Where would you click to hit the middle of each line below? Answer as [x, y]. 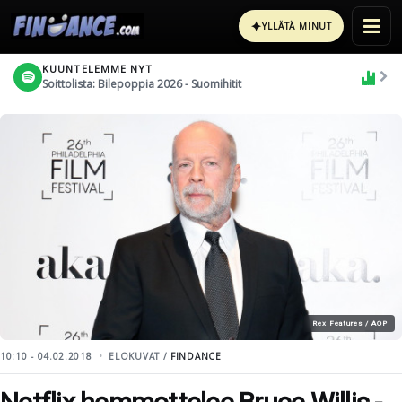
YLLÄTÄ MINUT [297, 26]
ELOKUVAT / [140, 356]
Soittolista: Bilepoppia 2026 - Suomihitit [142, 83]
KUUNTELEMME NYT [98, 68]
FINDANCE [196, 356]
